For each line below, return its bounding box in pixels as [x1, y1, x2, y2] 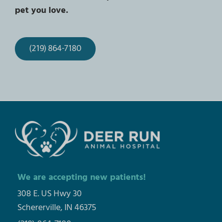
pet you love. [14, 2, 68, 17]
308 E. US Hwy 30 [17, 186, 82, 201]
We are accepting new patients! [17, 170, 146, 185]
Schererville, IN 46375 [17, 200, 96, 215]
